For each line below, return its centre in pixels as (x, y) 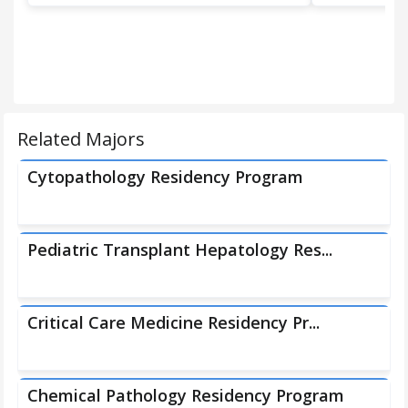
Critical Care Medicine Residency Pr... (173, 322)
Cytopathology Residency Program (165, 177)
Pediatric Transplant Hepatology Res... (180, 250)
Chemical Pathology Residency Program (186, 395)
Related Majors (81, 139)
